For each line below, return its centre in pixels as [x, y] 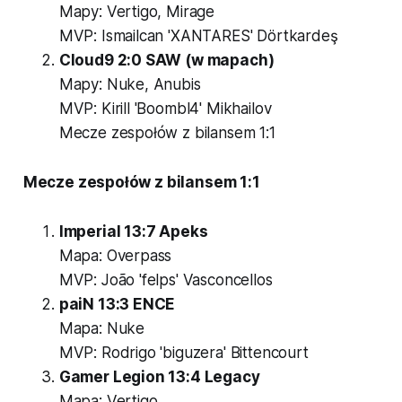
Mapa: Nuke [102, 328]
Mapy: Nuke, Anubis [130, 84]
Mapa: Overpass [115, 255]
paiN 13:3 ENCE [117, 304]
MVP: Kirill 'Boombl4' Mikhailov [165, 108]
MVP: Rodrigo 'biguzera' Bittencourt [184, 352]
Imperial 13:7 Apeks [133, 231]
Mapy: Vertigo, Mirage [137, 11]
